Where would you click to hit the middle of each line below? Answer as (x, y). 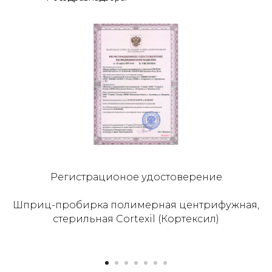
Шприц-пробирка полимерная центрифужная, (136, 205)
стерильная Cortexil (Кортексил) (136, 219)
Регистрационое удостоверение (136, 177)
